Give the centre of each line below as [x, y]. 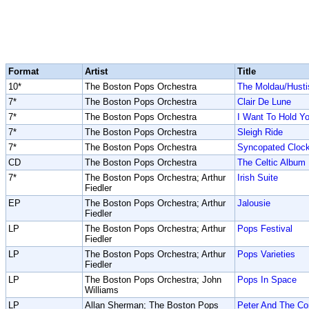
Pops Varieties [266, 254]
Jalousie [254, 203]
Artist [96, 71]
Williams [102, 290]
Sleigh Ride [260, 132]
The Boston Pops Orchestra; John [153, 280]
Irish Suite [258, 178]
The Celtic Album [271, 162]
